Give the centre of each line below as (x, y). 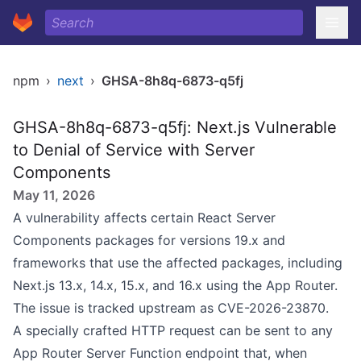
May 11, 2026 (54, 195)
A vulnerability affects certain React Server (144, 218)
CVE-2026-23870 (272, 308)
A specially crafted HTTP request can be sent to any (173, 330)
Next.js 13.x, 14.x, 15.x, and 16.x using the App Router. (175, 285)
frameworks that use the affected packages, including (178, 263)
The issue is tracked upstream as (115, 308)
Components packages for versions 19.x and (149, 240)
